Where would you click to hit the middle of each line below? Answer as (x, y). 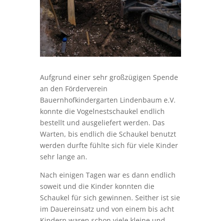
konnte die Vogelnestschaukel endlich (102, 111)
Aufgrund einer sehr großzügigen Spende (109, 77)
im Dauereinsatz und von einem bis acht (107, 209)
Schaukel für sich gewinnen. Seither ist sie (110, 198)
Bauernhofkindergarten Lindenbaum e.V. (108, 100)
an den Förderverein (74, 89)
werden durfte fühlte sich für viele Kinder (109, 146)
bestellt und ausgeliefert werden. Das (102, 123)
